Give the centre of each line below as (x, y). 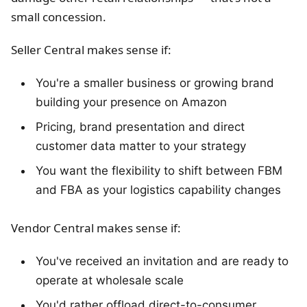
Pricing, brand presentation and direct (140, 127)
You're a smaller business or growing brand (155, 83)
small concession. (59, 17)
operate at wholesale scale (110, 281)
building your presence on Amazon (131, 102)
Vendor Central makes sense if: (96, 228)
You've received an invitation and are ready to (162, 261)
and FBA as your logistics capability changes (158, 190)
